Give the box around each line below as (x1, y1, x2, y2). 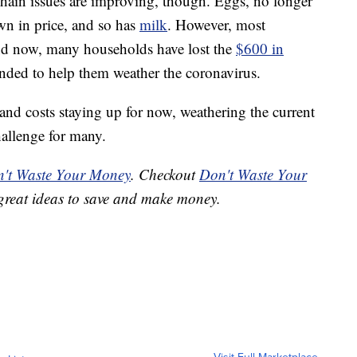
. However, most (167, 14, 265, 35)
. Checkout (131, 164, 199, 185)
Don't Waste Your (199, 164, 307, 185)
